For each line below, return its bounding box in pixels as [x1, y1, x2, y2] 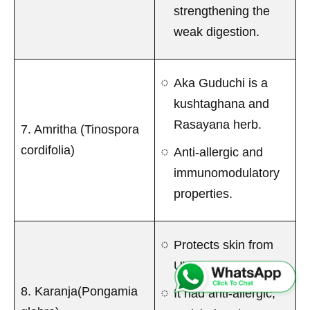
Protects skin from [174, 237, 273, 252]
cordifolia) [21, 143, 75, 157]
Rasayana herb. [174, 117, 262, 131]
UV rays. [174, 258, 221, 273]
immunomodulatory [174, 165, 280, 180]
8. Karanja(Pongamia [21, 284, 138, 298]
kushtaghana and [174, 96, 269, 111]
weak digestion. [174, 24, 259, 39]
